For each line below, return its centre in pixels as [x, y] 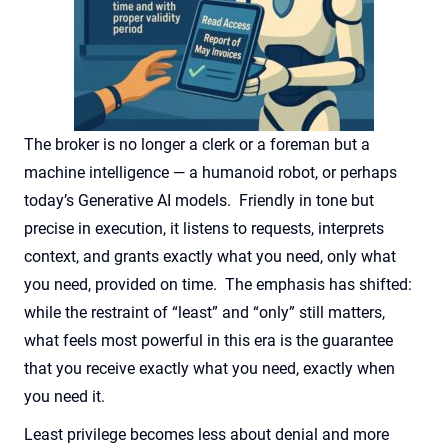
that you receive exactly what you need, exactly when [209, 369]
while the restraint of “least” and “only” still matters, [204, 313]
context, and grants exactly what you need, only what [210, 257]
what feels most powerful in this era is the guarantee [208, 341]
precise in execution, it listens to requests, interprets [204, 229]
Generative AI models [150, 201]
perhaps [368, 173]
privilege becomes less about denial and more [226, 435]
